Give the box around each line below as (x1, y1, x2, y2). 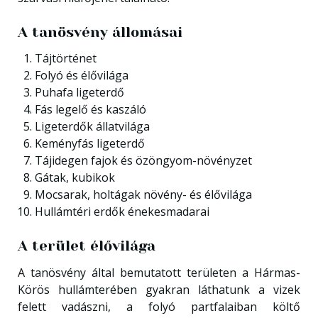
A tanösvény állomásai (17, 23, 182, 40)
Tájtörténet (34, 50, 97, 66)
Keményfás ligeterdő (34, 136, 145, 151)
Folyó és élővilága (34, 67, 128, 83)
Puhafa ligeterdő (34, 84, 124, 100)
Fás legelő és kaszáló (34, 102, 146, 117)
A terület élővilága (17, 238, 155, 254)
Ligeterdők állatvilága (34, 119, 150, 134)
